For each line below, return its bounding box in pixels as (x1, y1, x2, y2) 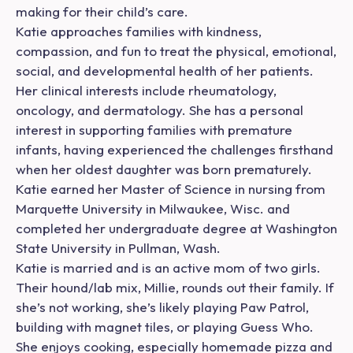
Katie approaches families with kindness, (16, 23, 262, 40)
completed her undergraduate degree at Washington (16, 220, 337, 237)
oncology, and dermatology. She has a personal (16, 102, 303, 119)
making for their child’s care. (16, 3, 188, 20)
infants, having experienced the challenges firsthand (16, 141, 333, 158)
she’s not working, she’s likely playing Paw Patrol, (16, 299, 309, 316)
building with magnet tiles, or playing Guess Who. (16, 318, 314, 336)
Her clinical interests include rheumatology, (16, 82, 277, 99)
